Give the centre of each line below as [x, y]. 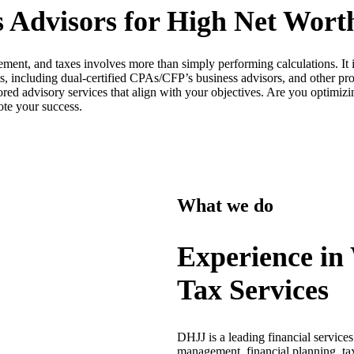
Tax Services [253, 290]
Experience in [264, 257]
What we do [225, 206]
